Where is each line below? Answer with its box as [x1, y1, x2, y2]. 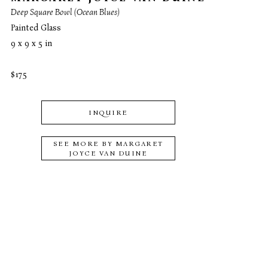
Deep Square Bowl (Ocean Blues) [11, 7, 120, 17]
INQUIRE [89, 108, 128, 117]
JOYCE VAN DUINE [69, 148, 148, 157]
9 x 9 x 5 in [11, 38, 53, 48]
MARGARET [115, 139, 163, 148]
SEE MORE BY [53, 139, 115, 148]
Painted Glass [11, 22, 62, 33]
